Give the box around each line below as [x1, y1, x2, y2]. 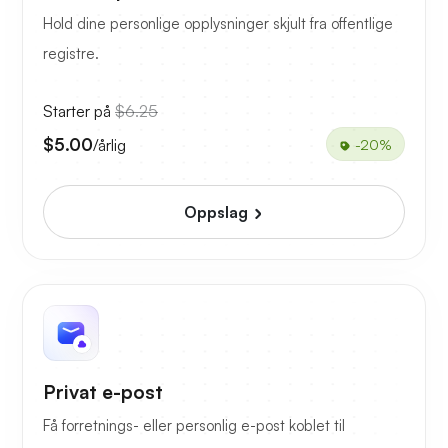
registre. [43, 44, 99, 64]
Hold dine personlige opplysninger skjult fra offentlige [43, 14, 393, 34]
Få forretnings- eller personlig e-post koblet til [43, 416, 345, 436]
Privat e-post [43, 380, 163, 405]
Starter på [43, 101, 115, 122]
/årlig [93, 134, 126, 155]
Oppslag [184, 202, 252, 223]
